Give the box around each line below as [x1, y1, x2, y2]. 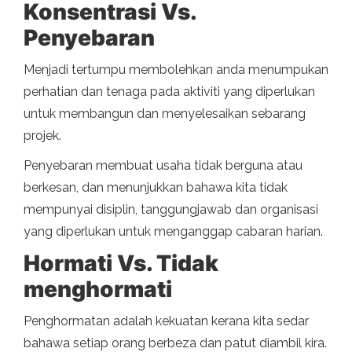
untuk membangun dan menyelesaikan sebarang [24, 106, 306, 122]
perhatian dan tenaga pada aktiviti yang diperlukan [24, 84, 315, 100]
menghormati [24, 276, 172, 303]
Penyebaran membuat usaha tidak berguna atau [24, 158, 302, 174]
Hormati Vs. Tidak [24, 250, 218, 277]
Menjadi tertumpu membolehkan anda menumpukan [24, 62, 328, 78]
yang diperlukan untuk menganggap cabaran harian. [24, 224, 323, 240]
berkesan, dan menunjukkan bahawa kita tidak [24, 180, 288, 196]
